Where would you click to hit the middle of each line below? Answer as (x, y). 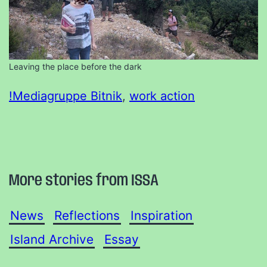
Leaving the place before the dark (75, 67)
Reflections (87, 215)
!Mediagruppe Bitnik (66, 96)
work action (162, 96)
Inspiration (162, 215)
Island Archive (52, 239)
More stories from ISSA (84, 181)
